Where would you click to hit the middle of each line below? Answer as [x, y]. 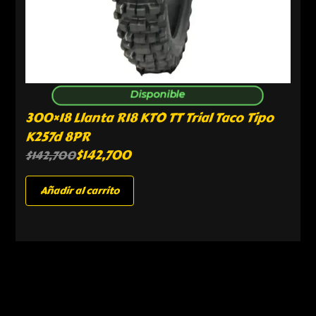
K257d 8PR [58, 137]
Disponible [158, 94]
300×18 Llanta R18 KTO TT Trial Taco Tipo [150, 118]
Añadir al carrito [80, 190]
